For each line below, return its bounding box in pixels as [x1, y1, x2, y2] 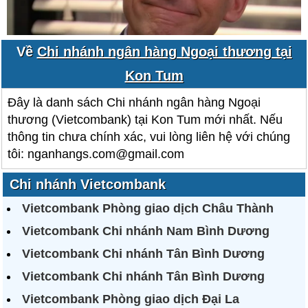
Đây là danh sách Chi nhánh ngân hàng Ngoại [8, 96, 261, 109]
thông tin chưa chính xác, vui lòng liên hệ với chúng [8, 130, 291, 144]
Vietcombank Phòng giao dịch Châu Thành [22, 201, 274, 215]
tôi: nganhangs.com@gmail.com [8, 147, 185, 161]
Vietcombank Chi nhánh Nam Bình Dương [22, 224, 270, 238]
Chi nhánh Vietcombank [10, 177, 166, 192]
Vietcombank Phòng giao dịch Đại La [22, 292, 240, 306]
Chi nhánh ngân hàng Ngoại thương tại [36, 44, 292, 59]
